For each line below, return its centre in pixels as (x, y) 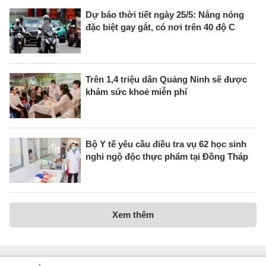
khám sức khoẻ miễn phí (136, 91)
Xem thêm (133, 214)
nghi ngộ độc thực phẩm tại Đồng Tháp (167, 156)
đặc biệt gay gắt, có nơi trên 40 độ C (160, 27)
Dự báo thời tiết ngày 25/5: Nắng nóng (165, 14)
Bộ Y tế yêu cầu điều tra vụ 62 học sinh (166, 144)
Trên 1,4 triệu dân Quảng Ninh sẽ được (166, 79)
